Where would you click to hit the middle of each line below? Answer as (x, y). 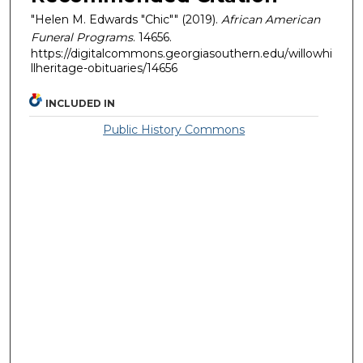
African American (271, 19)
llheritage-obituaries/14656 (104, 68)
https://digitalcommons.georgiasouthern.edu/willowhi (181, 53)
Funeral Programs (82, 37)
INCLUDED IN (81, 104)
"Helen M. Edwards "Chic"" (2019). (126, 19)
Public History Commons (174, 130)
